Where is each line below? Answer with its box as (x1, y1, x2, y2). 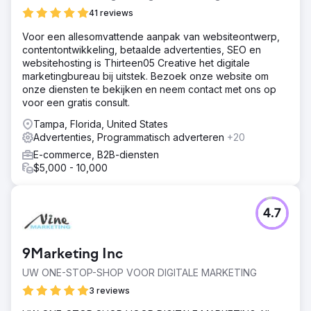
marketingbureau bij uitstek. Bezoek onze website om (22, 69, 269, 82)
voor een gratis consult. (22, 96, 130, 108)
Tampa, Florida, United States (33, 117, 168, 130)
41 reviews (89, 7, 133, 18)
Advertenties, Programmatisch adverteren (33, 131, 227, 143)
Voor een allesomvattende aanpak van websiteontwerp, (22, 30, 280, 42)
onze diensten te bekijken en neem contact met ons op (22, 83, 276, 95)
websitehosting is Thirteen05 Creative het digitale (22, 56, 250, 69)
